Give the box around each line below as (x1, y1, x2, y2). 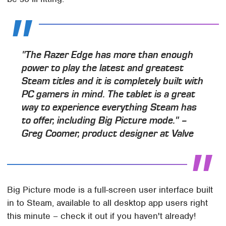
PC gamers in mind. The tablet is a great (22, 88, 196, 100)
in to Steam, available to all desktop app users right (7, 197, 208, 208)
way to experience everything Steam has (22, 101, 197, 113)
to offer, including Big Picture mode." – (22, 115, 188, 126)
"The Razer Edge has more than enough (22, 49, 194, 61)
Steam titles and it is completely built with (22, 75, 204, 87)
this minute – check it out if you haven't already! (7, 210, 196, 221)
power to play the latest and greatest (22, 62, 184, 74)
